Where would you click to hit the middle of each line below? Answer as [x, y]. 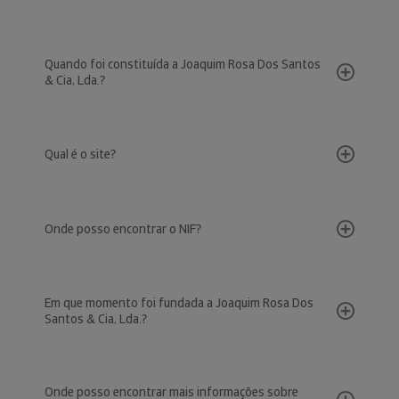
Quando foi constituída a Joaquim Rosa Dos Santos [183, 64]
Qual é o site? [80, 154]
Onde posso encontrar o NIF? [123, 229]
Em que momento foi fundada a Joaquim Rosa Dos [179, 303]
